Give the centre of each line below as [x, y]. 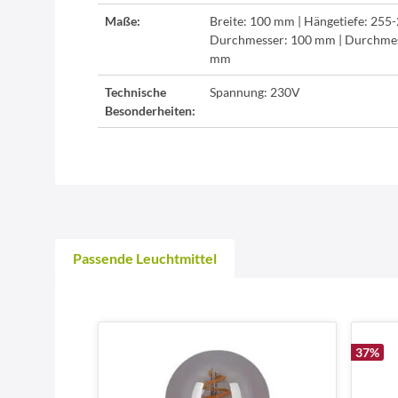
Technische [135, 92]
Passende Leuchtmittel [145, 259]
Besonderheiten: [150, 111]
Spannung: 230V [255, 92]
